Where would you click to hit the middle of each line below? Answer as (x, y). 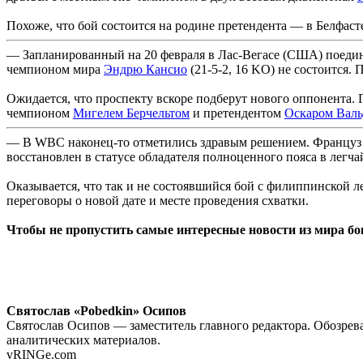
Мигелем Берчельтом (131, 113)
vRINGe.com (41, 354)
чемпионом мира (55, 69)
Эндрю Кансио (145, 69)
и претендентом (237, 113)
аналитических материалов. (83, 340)
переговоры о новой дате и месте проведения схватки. (158, 200)
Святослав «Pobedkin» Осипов (96, 310)
